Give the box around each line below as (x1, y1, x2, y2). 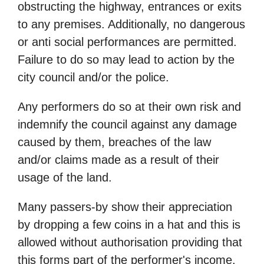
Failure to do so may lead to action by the (18, 52, 235, 66)
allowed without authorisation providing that (18, 235, 242, 249)
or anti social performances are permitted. (18, 35, 237, 48)
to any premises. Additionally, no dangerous (18, 17, 245, 31)
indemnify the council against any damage (18, 117, 237, 131)
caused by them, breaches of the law (18, 135, 211, 148)
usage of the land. (18, 170, 112, 184)
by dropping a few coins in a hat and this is (18, 217, 240, 231)
